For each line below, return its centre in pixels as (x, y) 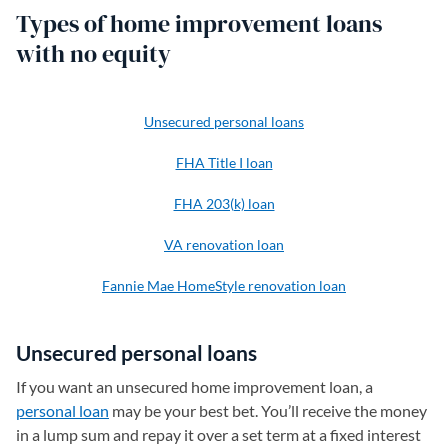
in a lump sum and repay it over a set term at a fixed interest (218, 434)
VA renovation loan (224, 244)
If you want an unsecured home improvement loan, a (194, 386)
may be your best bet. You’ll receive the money (268, 410)
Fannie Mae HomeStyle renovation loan (224, 285)
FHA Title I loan (224, 162)
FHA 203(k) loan (224, 203)
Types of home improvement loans (199, 23)
